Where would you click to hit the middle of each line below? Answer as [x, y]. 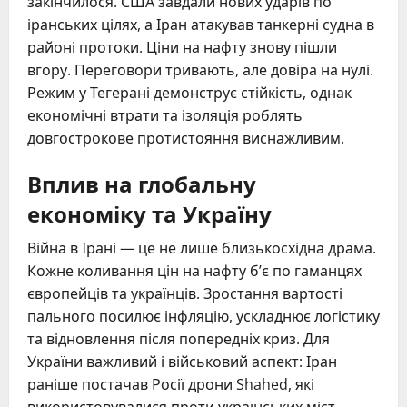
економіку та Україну [149, 213]
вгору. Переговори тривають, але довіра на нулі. [200, 70]
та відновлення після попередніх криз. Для [179, 339]
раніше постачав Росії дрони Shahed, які [171, 385]
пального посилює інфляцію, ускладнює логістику [203, 317]
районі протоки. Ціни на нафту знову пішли [182, 48]
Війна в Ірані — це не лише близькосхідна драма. [202, 248]
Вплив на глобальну [142, 183]
